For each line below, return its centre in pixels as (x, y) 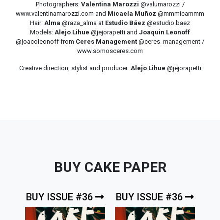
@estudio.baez (168, 23)
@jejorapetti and (114, 32)
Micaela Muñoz (132, 14)
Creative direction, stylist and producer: (75, 68)
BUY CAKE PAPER (110, 167)
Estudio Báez (125, 23)
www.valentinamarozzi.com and (62, 14)
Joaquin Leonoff (165, 32)
